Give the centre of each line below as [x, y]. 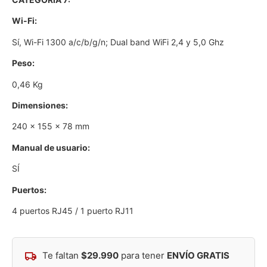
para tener [143, 256]
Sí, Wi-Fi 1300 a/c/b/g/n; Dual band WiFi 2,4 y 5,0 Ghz [118, 42]
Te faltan [60, 256]
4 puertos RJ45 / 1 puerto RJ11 [73, 210]
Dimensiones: [40, 105]
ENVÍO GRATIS [198, 256]
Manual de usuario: [51, 147]
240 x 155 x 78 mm [51, 126]
